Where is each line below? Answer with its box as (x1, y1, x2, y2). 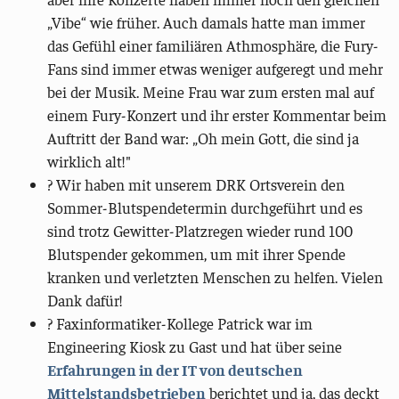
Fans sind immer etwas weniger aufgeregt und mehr (47, 59, 384, 79)
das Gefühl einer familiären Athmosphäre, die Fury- (47, 36, 379, 56)
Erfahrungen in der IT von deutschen (47, 360, 304, 380)
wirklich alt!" (47, 151, 132, 172)
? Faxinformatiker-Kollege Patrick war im (47, 313, 313, 334)
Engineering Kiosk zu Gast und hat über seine (47, 337, 343, 357)
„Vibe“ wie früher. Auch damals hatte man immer (47, 12, 366, 33)
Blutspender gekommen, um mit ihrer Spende (47, 244, 346, 265)
